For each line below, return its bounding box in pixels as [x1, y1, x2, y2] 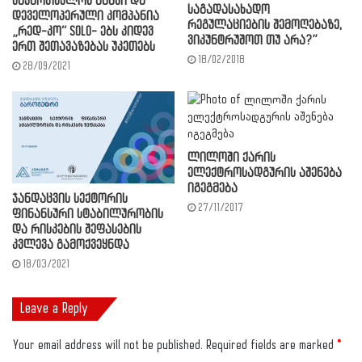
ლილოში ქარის [187, 151, 276, 166]
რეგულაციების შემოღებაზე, [187, 19, 342, 33]
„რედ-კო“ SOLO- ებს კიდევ [12, 25, 154, 40]
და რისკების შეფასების [12, 222, 141, 237]
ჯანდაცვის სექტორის [12, 192, 128, 206]
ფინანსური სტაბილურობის [12, 207, 163, 221]
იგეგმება [187, 182, 238, 196]
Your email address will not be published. [12, 339, 203, 351]
